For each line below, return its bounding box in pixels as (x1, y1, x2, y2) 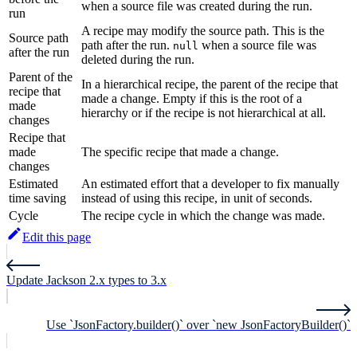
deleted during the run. (81, 53, 194, 67)
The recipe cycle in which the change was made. (81, 209, 325, 223)
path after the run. (81, 38, 173, 53)
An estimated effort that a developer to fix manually (81, 177, 339, 191)
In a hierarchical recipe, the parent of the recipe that (81, 77, 338, 92)
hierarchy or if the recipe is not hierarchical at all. (81, 106, 326, 120)
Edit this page (22, 230, 91, 245)
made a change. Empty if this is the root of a (81, 92, 302, 106)
